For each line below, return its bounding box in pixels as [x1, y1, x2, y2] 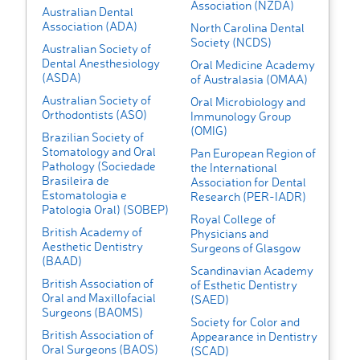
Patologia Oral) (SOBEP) [42, 202, 169, 218]
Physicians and [190, 226, 268, 242]
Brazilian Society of [42, 129, 144, 145]
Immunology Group [190, 108, 291, 125]
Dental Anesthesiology [42, 55, 160, 72]
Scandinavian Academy [190, 263, 313, 279]
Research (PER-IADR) [190, 189, 306, 205]
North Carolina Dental [190, 20, 305, 36]
